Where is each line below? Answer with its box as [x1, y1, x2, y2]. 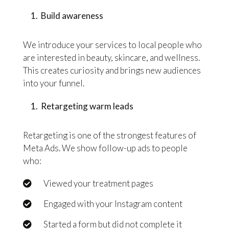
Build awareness [40, 10, 103, 21]
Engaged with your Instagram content [43, 198, 182, 210]
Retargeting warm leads [40, 100, 133, 111]
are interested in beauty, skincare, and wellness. [22, 52, 200, 63]
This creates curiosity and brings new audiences [22, 65, 201, 76]
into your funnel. [22, 78, 84, 89]
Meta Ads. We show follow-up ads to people [22, 142, 188, 153]
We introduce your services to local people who [22, 39, 202, 51]
